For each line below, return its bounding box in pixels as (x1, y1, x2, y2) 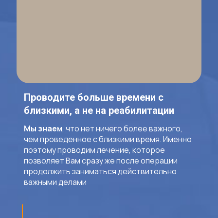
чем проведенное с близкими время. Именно (24, 134, 192, 145)
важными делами (24, 177, 87, 187)
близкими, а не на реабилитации (24, 105, 174, 116)
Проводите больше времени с (24, 91, 163, 103)
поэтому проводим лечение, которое (24, 145, 165, 155)
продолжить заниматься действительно (24, 166, 177, 177)
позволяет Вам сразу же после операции (24, 155, 178, 166)
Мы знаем (24, 123, 62, 134)
